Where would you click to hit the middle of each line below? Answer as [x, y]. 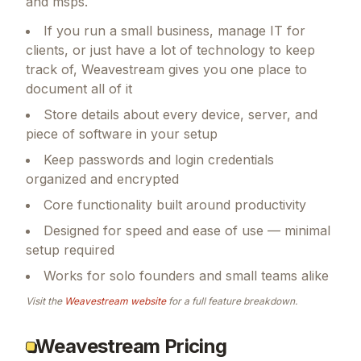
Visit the [45, 301]
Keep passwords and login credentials [159, 159]
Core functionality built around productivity [175, 204]
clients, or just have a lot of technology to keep [170, 50]
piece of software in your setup [122, 133]
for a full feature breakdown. [232, 301]
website [147, 301]
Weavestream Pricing [131, 346]
